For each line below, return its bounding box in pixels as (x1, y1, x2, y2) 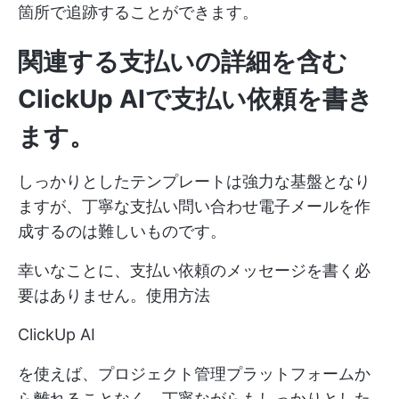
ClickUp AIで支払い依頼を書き (18, 84, 373, 115)
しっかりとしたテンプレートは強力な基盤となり (18, 172, 370, 191)
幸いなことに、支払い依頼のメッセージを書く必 (18, 261, 370, 281)
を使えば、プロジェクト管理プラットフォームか (18, 364, 370, 384)
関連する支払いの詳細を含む (18, 46, 347, 77)
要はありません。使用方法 (18, 286, 210, 305)
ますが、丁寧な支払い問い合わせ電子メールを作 (18, 197, 370, 216)
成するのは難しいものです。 (18, 222, 226, 241)
